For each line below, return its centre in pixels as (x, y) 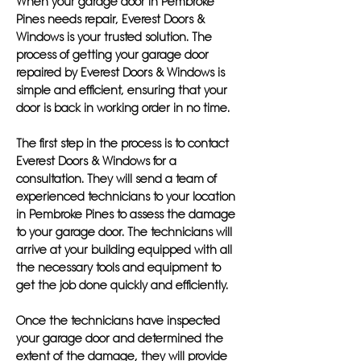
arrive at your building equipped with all (124, 250)
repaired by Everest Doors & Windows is (120, 73)
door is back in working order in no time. (123, 108)
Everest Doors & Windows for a (96, 161)
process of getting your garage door (112, 55)
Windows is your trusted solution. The (114, 37)
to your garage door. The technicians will (124, 232)
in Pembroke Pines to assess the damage (126, 214)
